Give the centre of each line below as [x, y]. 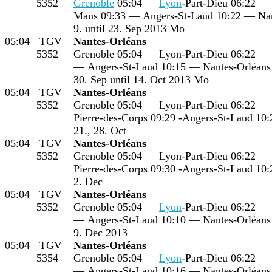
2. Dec [88, 181]
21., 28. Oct [100, 130]
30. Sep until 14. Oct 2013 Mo [141, 79]
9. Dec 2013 [100, 232]
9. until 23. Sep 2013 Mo [129, 28]
